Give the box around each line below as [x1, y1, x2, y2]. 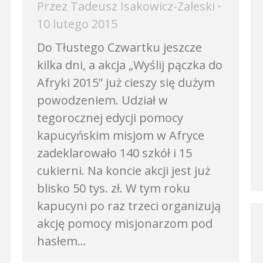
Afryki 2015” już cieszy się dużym [37, 75, 215, 90]
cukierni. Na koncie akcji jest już [37, 163, 210, 178]
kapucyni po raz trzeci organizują [37, 198, 221, 214]
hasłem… [37, 233, 86, 249]
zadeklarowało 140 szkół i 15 [37, 145, 192, 161]
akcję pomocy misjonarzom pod [37, 215, 213, 231]
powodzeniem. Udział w [37, 92, 168, 108]
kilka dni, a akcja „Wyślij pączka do [37, 57, 222, 73]
